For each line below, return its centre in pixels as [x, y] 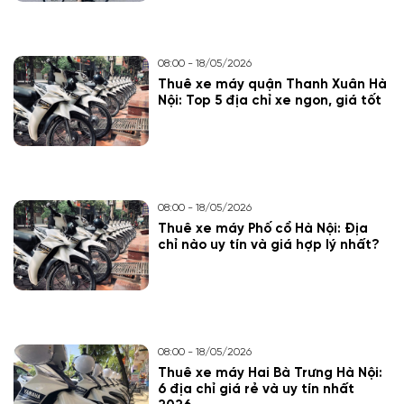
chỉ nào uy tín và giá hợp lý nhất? [269, 245]
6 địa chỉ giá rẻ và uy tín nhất [256, 390]
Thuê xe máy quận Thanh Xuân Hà [272, 85]
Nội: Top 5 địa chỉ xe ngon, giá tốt [270, 101]
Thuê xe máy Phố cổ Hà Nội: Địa [263, 229]
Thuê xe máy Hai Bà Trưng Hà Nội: [270, 373]
